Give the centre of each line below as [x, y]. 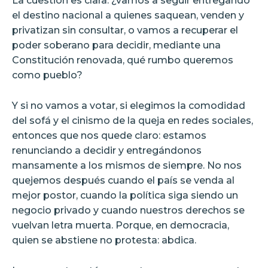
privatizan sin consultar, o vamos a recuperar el [125, 30]
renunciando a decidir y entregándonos [107, 150]
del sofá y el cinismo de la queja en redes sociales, [133, 120]
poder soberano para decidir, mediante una [116, 45]
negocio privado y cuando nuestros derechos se [128, 210]
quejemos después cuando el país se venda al [123, 180]
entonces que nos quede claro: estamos [109, 135]
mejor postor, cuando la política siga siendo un [125, 195]
